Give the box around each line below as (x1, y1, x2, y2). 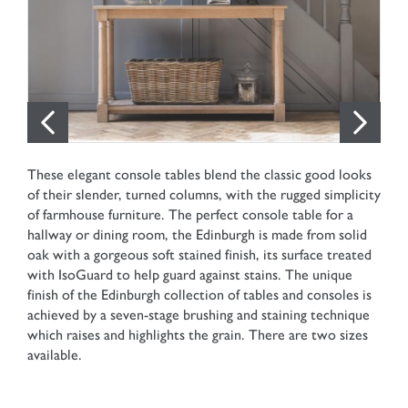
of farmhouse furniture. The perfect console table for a (27, 206, 353, 223)
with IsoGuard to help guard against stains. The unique (27, 266, 352, 283)
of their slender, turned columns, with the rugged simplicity (27, 186, 381, 203)
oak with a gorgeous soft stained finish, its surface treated (27, 246, 372, 263)
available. (27, 346, 82, 363)
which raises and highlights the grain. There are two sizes (27, 326, 368, 343)
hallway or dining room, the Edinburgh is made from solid (27, 226, 367, 243)
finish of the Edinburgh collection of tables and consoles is (27, 286, 372, 303)
